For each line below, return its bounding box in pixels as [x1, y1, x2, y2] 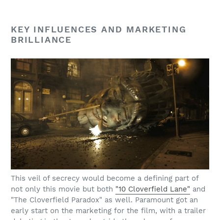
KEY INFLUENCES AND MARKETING [11, 24, 187, 35]
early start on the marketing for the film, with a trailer [11, 206, 206, 216]
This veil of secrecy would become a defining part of [11, 174, 198, 183]
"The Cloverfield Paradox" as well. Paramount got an [11, 195, 198, 205]
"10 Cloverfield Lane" [115, 185, 190, 194]
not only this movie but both [11, 185, 115, 194]
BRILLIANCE [11, 34, 72, 45]
